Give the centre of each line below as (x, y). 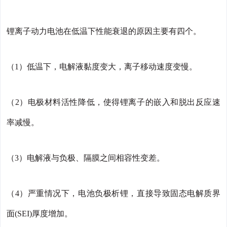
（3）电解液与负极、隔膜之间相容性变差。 (86, 158)
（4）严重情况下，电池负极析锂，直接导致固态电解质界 (113, 194)
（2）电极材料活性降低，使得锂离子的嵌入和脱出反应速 (113, 102)
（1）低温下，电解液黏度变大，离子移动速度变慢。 (102, 67)
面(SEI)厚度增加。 (40, 214)
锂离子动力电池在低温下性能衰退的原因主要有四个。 (104, 31)
